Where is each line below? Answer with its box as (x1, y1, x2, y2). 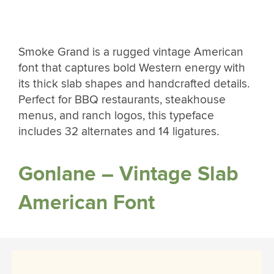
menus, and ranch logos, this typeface (18, 108, 214, 123)
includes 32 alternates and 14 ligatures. (18, 124, 222, 139)
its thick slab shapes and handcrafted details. (18, 76, 250, 91)
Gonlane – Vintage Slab (18, 161, 239, 187)
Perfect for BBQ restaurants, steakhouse (18, 92, 226, 107)
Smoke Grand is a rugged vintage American (18, 44, 243, 59)
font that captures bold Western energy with (18, 60, 245, 75)
